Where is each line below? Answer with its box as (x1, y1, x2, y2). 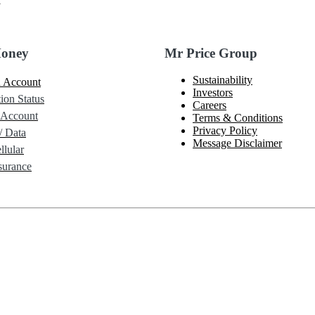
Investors (193, 86, 233, 99)
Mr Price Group (165, 45, 257, 60)
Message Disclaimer (193, 137, 282, 150)
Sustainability (193, 74, 252, 86)
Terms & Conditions (193, 112, 283, 124)
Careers (193, 99, 226, 112)
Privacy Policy (193, 124, 257, 137)
